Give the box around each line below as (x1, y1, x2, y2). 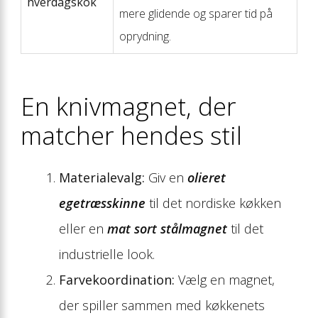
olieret (187, 168, 226, 186)
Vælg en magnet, (175, 270, 275, 288)
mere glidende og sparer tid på (119, 6, 273, 22)
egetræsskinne (59, 194, 146, 212)
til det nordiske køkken (146, 194, 281, 212)
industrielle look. (59, 245, 155, 263)
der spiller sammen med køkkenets (59, 296, 265, 314)
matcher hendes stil (21, 118, 242, 152)
